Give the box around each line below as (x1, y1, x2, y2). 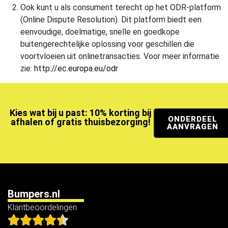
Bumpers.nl (8, 187, 60, 200)
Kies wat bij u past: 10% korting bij (10, 107, 152, 118)
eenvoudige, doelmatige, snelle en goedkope (20, 26, 180, 37)
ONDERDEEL (167, 114, 217, 124)
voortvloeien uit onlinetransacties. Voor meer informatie (20, 51, 219, 61)
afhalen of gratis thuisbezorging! (10, 116, 151, 127)
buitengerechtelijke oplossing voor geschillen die (20, 39, 194, 49)
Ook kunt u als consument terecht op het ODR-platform (20, 2, 221, 12)
